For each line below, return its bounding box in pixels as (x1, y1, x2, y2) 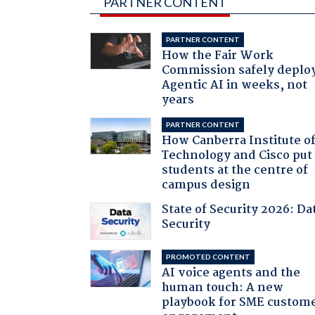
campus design (162, 175, 251, 195)
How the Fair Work (162, 46, 274, 65)
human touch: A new (162, 278, 284, 298)
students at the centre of (162, 160, 309, 180)
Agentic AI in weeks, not (162, 75, 308, 95)
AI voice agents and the (162, 264, 301, 283)
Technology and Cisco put (162, 146, 313, 165)
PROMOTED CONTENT (166, 252, 251, 262)
